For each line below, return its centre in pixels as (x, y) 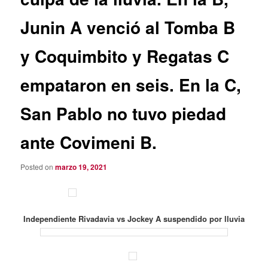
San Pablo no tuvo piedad (124, 113)
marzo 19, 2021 (81, 167)
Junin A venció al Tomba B (128, 27)
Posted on (38, 167)
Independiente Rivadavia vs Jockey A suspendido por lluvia (134, 218)
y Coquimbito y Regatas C (125, 56)
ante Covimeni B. (89, 142)
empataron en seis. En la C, (131, 84)
